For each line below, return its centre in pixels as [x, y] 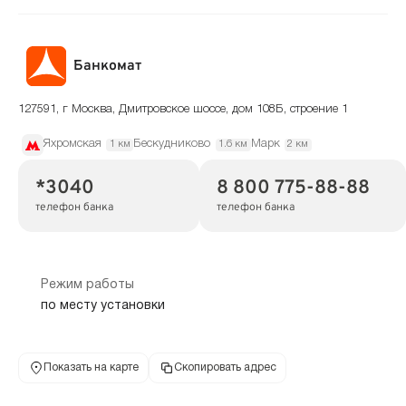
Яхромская [72, 145]
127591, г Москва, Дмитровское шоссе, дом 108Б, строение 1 [183, 110]
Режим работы [87, 285]
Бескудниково [172, 145]
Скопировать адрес [225, 367]
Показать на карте [91, 367]
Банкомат [108, 67]
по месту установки [102, 306]
